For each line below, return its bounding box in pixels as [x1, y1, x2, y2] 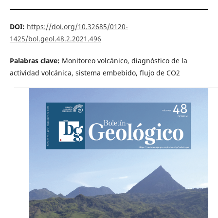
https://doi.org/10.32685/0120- [26, 22, 128, 32]
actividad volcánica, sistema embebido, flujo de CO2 [9, 68, 180, 78]
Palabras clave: [9, 56, 62, 66]
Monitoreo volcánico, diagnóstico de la [61, 56, 187, 66]
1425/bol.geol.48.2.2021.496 [9, 34, 101, 44]
